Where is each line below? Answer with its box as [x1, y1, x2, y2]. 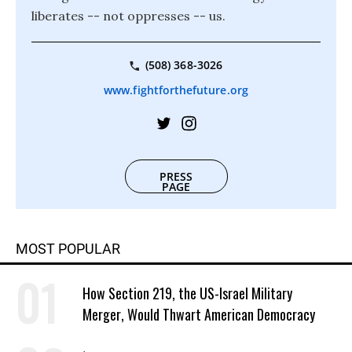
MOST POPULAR [16, 240, 120, 258]
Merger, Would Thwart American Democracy [82, 304, 315, 325]
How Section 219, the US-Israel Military [82, 283, 292, 304]
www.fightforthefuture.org [104, 82, 248, 98]
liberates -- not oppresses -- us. [31, 8, 225, 24]
